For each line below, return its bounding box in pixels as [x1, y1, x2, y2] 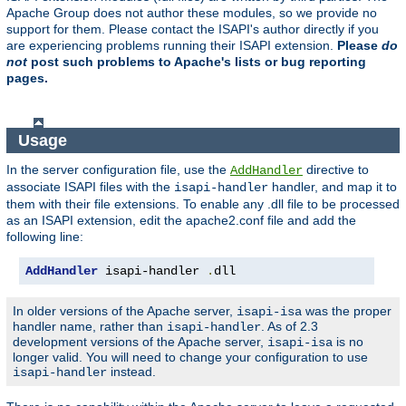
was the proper [302, 304, 391, 319]
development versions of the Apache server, [13, 334, 267, 350]
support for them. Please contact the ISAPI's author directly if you [6, 22, 379, 37]
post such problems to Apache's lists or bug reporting [27, 54, 366, 70]
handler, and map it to [268, 179, 397, 195]
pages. [6, 71, 48, 86]
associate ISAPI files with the [6, 179, 174, 195]
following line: [6, 229, 83, 245]
